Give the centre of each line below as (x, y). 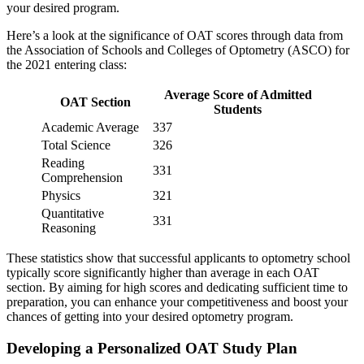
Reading (63, 162)
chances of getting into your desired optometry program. (150, 316)
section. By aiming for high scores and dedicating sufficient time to (177, 287)
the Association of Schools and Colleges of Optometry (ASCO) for (178, 50)
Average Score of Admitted (238, 94)
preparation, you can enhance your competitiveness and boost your (177, 301)
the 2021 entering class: (67, 64)
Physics (61, 195)
